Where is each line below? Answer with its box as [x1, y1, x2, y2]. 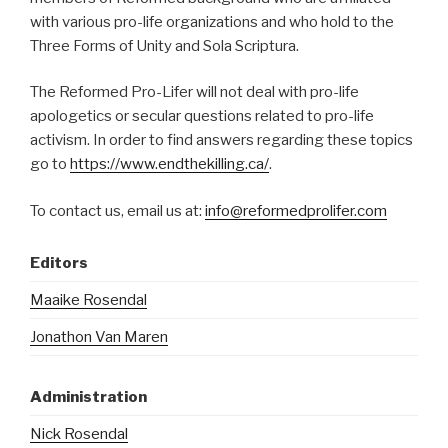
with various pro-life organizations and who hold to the [30, 12, 394, 31]
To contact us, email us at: [30, 201, 205, 220]
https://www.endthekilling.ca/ [70, 155, 269, 173]
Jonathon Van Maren [30, 328, 168, 346]
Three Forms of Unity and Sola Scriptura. [30, 36, 299, 55]
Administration [30, 387, 147, 406]
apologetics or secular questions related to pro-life [30, 107, 374, 125]
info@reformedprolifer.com [205, 201, 387, 220]
